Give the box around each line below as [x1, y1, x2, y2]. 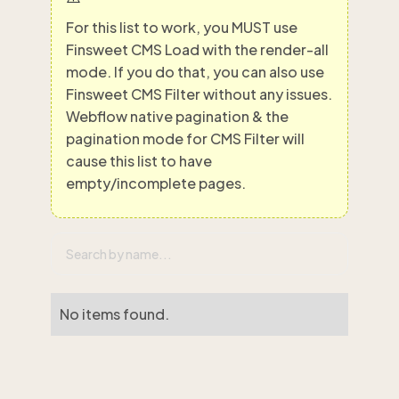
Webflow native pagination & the [66, 107, 289, 126]
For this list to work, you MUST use [66, 18, 297, 37]
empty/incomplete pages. [66, 174, 246, 192]
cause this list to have [66, 151, 212, 170]
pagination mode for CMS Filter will [66, 129, 305, 148]
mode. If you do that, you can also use [66, 62, 324, 81]
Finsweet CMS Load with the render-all [66, 40, 329, 59]
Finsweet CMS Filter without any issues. [66, 85, 332, 103]
